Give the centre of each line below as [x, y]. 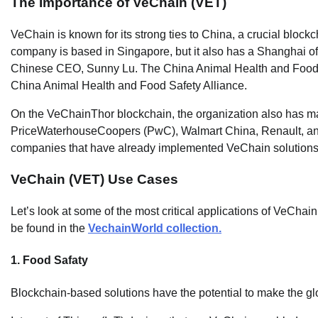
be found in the [49, 229]
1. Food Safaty [49, 261]
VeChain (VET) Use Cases [94, 180]
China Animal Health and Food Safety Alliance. [129, 85]
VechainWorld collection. [155, 229]
